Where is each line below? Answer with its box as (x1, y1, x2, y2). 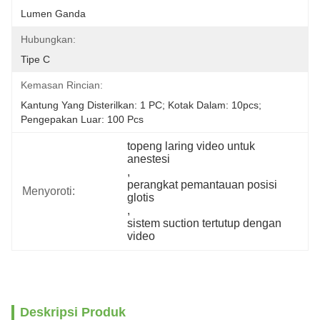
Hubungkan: (21, 34, 76, 45)
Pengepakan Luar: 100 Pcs (21, 114, 144, 125)
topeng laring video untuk (127, 140, 256, 152)
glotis (127, 191, 155, 204)
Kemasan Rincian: (21, 79, 103, 91)
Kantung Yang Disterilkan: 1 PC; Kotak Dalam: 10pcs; (21, 99, 261, 111)
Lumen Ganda (21, 8, 86, 19)
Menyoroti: (22, 185, 75, 197)
